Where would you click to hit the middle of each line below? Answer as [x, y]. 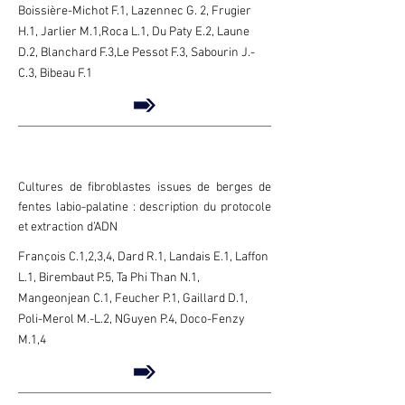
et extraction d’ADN [68, 227]
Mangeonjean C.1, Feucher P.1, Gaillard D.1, [133, 299]
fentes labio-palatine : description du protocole [145, 207]
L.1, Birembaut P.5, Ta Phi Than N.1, [109, 278]
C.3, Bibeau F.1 [55, 74]
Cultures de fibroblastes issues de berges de [145, 188]
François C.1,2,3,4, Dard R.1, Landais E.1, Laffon [143, 257]
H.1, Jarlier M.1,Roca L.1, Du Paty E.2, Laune [134, 32]
